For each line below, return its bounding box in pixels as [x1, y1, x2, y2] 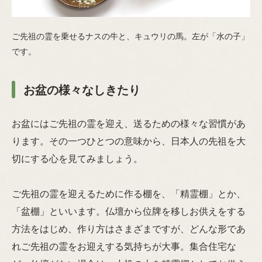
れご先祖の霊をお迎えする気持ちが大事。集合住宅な [12, 241, 236, 251]
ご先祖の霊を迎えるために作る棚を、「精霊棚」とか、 [12, 188, 246, 199]
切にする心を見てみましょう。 [12, 153, 143, 164]
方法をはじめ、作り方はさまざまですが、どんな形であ [12, 223, 246, 234]
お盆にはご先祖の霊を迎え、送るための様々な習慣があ [12, 118, 246, 129]
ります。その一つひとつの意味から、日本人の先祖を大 [12, 136, 246, 146]
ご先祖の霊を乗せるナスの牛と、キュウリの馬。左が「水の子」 [12, 31, 249, 41]
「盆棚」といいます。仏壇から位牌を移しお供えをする [12, 206, 246, 216]
